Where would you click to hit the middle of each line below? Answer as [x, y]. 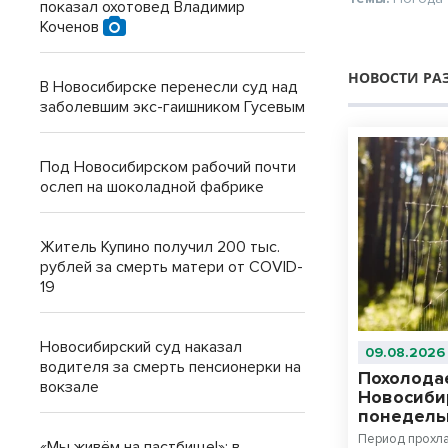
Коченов [71, 27]
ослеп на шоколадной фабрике [152, 187]
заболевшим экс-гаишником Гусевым [172, 107]
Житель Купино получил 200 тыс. [160, 247]
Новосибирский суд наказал [141, 347]
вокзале [69, 387]
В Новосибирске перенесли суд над [169, 87]
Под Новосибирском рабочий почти [168, 167]
